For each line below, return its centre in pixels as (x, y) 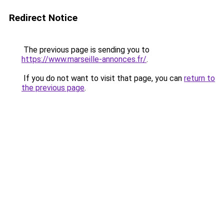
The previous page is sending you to (85, 50)
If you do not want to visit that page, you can (103, 78)
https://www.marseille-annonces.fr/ (84, 59)
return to (199, 78)
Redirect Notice (43, 18)
